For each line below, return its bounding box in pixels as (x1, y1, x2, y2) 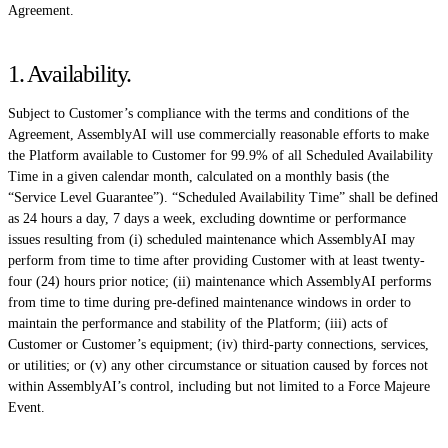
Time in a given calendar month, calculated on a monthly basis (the (8, 168, 389, 184)
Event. (8, 399, 45, 415)
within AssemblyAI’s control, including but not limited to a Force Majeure (8, 378, 430, 394)
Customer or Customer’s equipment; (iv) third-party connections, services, (8, 336, 429, 352)
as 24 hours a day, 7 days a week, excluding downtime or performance (8, 210, 406, 226)
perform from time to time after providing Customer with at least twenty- (8, 252, 425, 268)
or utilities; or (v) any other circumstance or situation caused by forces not (8, 357, 428, 373)
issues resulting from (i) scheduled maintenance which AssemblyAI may (8, 231, 415, 247)
